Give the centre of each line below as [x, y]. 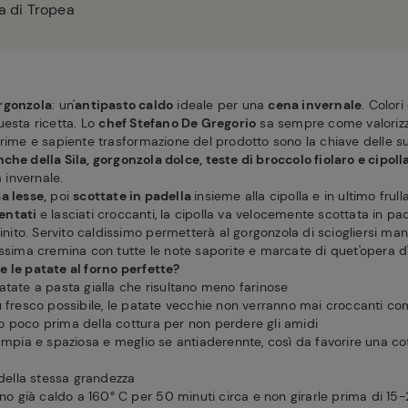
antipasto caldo [124, 105]
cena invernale [315, 105]
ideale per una [221, 105]
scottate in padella [134, 196]
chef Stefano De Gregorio [178, 123]
